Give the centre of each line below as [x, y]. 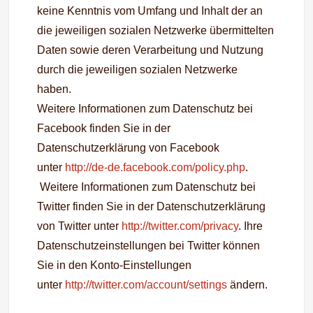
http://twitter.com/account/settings [146, 285]
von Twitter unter [80, 226]
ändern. [248, 285]
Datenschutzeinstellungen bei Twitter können [149, 246]
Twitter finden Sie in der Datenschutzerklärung [152, 206]
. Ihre [251, 226]
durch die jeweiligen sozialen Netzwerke [138, 70]
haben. [57, 89]
